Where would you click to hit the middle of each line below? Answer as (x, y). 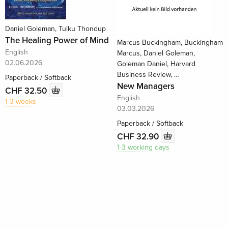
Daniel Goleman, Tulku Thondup (55, 29)
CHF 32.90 (139, 136)
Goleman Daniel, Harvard (156, 64)
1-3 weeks (21, 102)
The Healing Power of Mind (57, 40)
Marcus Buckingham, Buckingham (170, 42)
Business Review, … (148, 75)
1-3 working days (143, 147)
